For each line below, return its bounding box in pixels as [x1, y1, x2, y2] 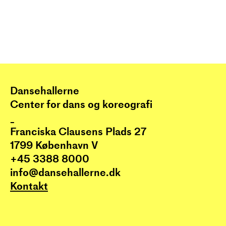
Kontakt [10, 178, 48, 194]
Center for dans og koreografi [10, 96, 152, 112]
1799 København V [10, 137, 98, 153]
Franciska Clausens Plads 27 [10, 124, 146, 139]
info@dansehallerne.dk [10, 164, 121, 180]
